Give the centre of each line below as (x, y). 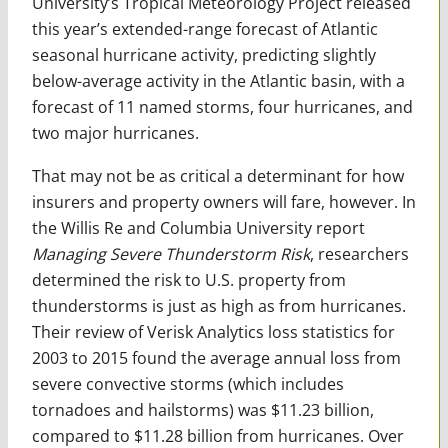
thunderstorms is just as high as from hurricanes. (218, 305)
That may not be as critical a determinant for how (217, 175)
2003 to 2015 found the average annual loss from (216, 357)
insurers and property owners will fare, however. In (223, 201)
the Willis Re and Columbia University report (198, 227)
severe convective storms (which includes (187, 383)
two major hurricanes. (115, 132)
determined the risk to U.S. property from (188, 279)
